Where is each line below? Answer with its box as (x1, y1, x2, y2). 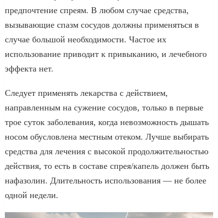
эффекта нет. (5, 63, 54, 73)
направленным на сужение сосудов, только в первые (5, 102, 203, 112)
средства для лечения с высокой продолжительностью (5, 146, 208, 156)
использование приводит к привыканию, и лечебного (5, 49, 207, 59)
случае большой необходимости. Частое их (5, 34, 166, 44)
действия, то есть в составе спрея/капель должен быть (5, 161, 209, 171)
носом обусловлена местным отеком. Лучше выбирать (5, 131, 209, 142)
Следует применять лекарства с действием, (5, 88, 168, 98)
